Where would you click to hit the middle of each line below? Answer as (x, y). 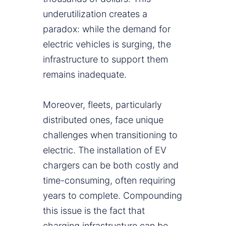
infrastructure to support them (105, 60)
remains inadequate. (85, 75)
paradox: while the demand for (107, 29)
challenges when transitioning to (110, 135)
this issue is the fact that (94, 211)
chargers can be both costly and (111, 165)
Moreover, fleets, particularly (102, 105)
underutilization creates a (95, 14)
